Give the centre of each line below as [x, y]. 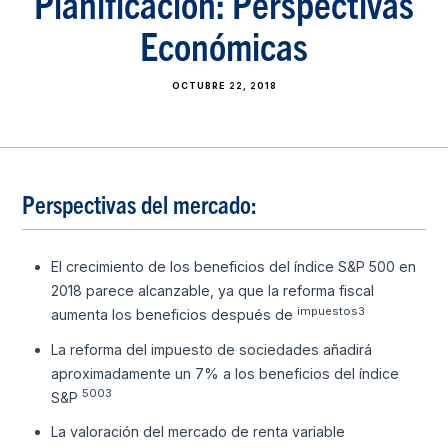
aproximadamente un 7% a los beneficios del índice [224, 373]
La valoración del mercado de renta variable [197, 432]
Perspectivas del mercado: [140, 204]
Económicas [224, 45]
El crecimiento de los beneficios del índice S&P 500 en [233, 267]
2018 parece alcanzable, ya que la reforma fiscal [212, 291]
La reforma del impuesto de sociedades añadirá [211, 349]
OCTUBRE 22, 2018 [224, 86]
